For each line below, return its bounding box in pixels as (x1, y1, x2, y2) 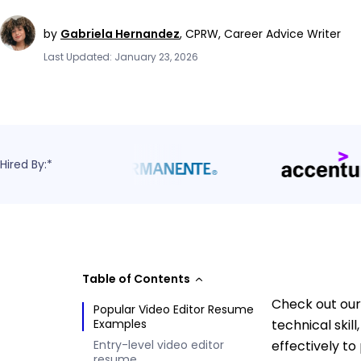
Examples (93, 316, 147, 332)
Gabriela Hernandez (60, 25, 180, 42)
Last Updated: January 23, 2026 (44, 49, 198, 64)
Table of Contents (82, 271, 190, 287)
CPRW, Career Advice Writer (185, 25, 341, 42)
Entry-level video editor (93, 337, 224, 353)
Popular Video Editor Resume (93, 301, 254, 317)
